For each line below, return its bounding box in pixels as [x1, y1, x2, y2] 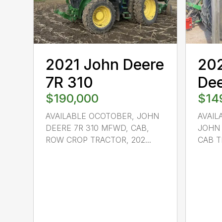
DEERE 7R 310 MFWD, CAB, [46, 123, 150, 133]
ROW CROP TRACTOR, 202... [46, 135, 152, 145]
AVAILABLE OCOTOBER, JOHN [46, 111, 160, 121]
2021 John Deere [46, 55, 165, 74]
